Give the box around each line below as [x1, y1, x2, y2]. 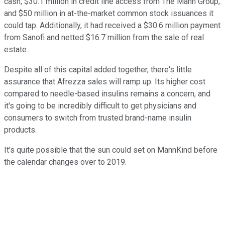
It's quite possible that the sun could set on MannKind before [4, 145, 217, 155]
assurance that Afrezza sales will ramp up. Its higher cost [4, 77, 205, 87]
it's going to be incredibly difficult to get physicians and [4, 101, 196, 111]
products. [4, 125, 37, 135]
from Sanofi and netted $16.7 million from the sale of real [4, 33, 204, 43]
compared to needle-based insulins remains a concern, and [4, 89, 210, 99]
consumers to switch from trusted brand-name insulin [4, 113, 191, 123]
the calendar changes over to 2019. [4, 157, 127, 167]
